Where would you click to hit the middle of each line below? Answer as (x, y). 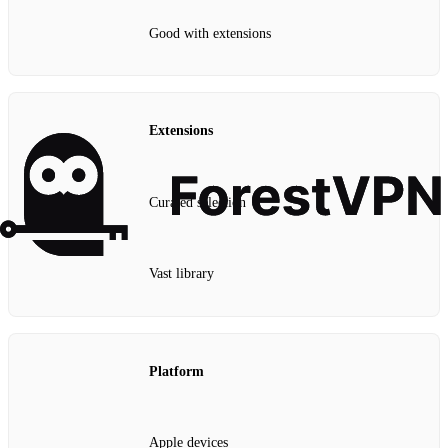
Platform (176, 371)
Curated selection (197, 202)
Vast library (181, 274)
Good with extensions (210, 33)
